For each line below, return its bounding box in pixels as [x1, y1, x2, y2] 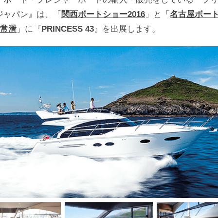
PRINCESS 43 [41, 24, 94, 34]
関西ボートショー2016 [61, 10, 145, 19]
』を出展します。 [94, 24, 160, 34]
